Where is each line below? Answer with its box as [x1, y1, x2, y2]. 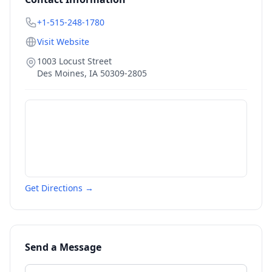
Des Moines [37, 67, 84, 79]
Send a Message [25, 240, 101, 254]
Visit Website [37, 36, 89, 47]
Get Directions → [25, 182, 93, 194]
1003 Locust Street [37, 55, 112, 67]
